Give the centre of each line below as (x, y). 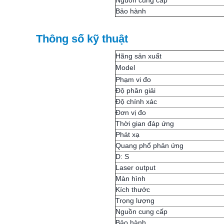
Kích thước (132, 189)
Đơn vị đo (130, 112)
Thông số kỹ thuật (82, 39)
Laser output (135, 167)
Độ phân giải (135, 90)
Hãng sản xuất (138, 56)
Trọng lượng (135, 200)
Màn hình (130, 178)
